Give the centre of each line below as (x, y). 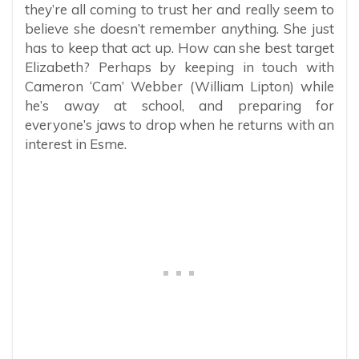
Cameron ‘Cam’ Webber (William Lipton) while (179, 86)
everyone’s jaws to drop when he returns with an (179, 124)
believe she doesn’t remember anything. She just (179, 28)
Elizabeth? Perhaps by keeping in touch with (179, 67)
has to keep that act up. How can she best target (179, 47)
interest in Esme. (76, 143)
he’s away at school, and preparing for (179, 105)
